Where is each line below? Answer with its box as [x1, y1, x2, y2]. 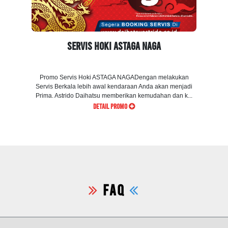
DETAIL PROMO [93, 102, 129, 111]
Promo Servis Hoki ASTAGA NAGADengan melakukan [39, 74, 189, 81]
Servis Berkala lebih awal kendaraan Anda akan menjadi [36, 83, 192, 90]
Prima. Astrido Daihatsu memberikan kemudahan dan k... [36, 93, 192, 99]
